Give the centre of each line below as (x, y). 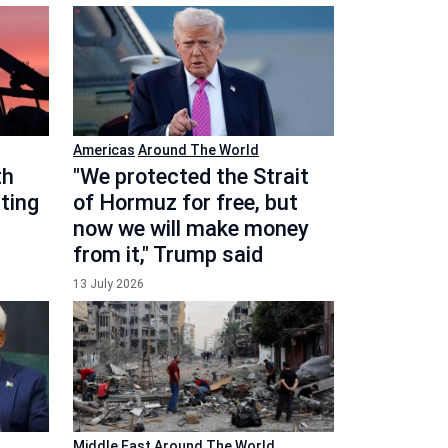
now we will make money (191, 228)
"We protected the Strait (191, 176)
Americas (104, 150)
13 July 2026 (108, 284)
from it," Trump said (168, 254)
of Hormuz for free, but (185, 202)
